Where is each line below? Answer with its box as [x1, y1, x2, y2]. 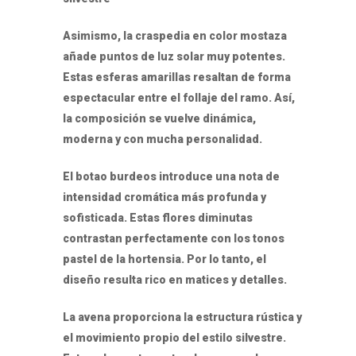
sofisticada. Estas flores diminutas [63, 211, 253, 225]
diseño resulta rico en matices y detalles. [63, 273, 287, 287]
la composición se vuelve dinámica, [63, 112, 256, 126]
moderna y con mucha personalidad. [63, 133, 262, 146]
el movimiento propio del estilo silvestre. [63, 331, 286, 345]
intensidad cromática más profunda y [63, 191, 266, 204]
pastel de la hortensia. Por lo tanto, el [63, 253, 266, 266]
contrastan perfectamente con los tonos [63, 232, 284, 246]
